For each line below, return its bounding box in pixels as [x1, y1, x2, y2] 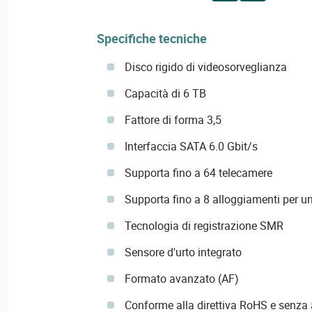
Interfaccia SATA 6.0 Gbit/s [124, 139, 258, 155]
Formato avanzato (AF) [124, 271, 239, 287]
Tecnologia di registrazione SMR [124, 218, 283, 234]
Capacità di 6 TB [124, 86, 206, 102]
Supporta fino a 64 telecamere [124, 165, 272, 181]
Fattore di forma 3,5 [124, 112, 221, 128]
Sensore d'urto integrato [124, 244, 242, 260]
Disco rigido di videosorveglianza [124, 59, 287, 75]
